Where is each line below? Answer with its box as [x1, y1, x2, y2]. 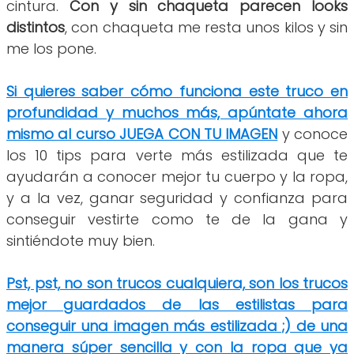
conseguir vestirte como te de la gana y [6, 209, 348, 229]
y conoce [277, 123, 348, 144]
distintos [6, 17, 65, 37]
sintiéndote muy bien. [6, 230, 155, 250]
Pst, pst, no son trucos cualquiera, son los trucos [6, 273, 348, 293]
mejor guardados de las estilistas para [6, 294, 348, 314]
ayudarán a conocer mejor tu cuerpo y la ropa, [6, 166, 348, 186]
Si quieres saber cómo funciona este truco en [6, 81, 348, 101]
